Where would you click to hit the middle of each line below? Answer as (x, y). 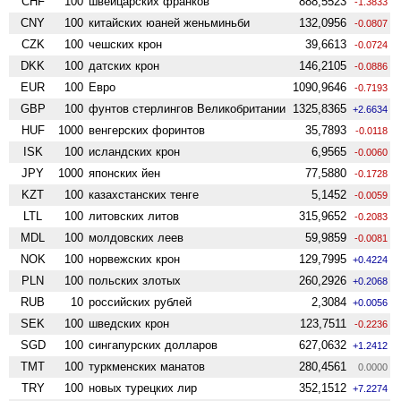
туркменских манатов (147, 366)
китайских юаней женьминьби (170, 22)
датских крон (124, 65)
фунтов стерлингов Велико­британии (188, 108)
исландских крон (135, 151)
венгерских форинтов (147, 130)
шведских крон (129, 323)
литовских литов (134, 216)
